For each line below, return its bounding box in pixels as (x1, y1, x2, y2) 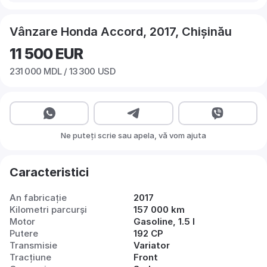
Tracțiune (10, 252, 51, 263)
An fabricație (10, 192, 67, 203)
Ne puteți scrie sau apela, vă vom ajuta (61, 131, 206, 140)
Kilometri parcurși (10, 204, 87, 215)
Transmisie (10, 240, 57, 251)
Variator (133, 240, 170, 251)
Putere (10, 228, 38, 239)
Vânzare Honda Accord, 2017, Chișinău (10, 24, 232, 39)
